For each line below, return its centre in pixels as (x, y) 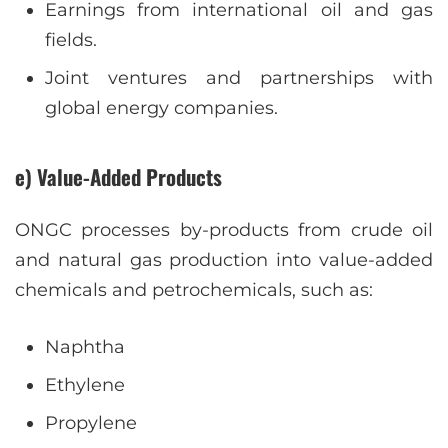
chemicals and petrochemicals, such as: (194, 289)
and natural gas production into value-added (224, 259)
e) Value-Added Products (118, 177)
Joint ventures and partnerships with (239, 78)
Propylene (91, 422)
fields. (71, 40)
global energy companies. (161, 108)
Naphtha (85, 346)
